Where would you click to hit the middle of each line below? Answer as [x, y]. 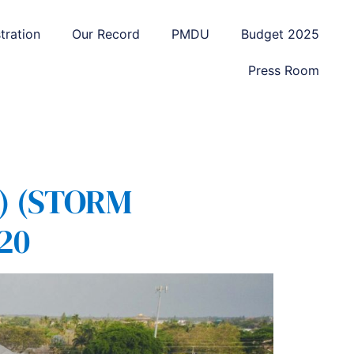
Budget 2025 [280, 34]
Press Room [283, 70]
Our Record [105, 34]
